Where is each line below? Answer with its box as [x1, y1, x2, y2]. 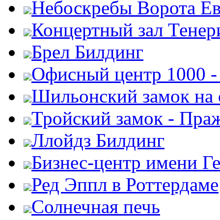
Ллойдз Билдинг [31, 130, 165, 151]
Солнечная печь [31, 196, 160, 217]
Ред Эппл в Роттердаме [31, 174, 219, 195]
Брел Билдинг [31, 41, 143, 62]
